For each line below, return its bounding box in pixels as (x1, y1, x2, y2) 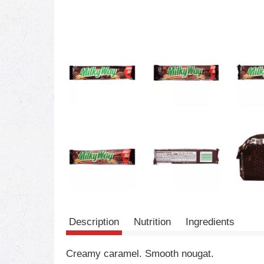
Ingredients (186, 216, 235, 227)
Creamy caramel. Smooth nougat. (66, 248, 214, 259)
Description (69, 216, 119, 227)
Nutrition (134, 216, 171, 227)
